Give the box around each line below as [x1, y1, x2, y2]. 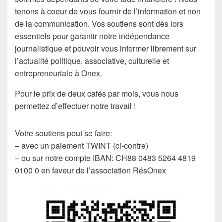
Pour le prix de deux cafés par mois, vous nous [15, 88, 178, 99]
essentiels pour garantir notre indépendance [15, 30, 169, 42]
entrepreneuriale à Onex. [15, 67, 102, 79]
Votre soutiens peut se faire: [15, 127, 112, 139]
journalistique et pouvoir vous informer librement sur [15, 43, 196, 54]
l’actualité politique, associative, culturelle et [15, 55, 169, 66]
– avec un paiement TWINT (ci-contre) [15, 140, 148, 151]
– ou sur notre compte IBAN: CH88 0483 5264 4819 [15, 152, 196, 164]
